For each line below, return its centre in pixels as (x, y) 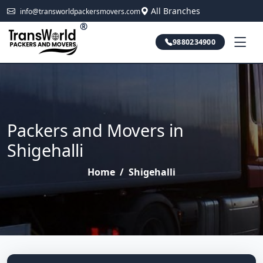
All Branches (176, 11)
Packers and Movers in (95, 130)
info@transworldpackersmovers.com (80, 11)
